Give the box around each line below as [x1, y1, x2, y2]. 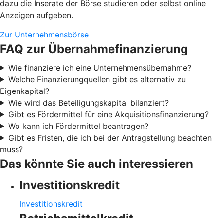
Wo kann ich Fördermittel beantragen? [8, 121, 148, 131]
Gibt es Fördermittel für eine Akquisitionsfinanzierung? [8, 109, 209, 119]
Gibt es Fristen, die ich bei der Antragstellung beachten [8, 132, 212, 143]
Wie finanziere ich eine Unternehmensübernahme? [8, 62, 191, 73]
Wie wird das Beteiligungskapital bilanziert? [8, 97, 169, 108]
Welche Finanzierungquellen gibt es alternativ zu [8, 74, 186, 84]
